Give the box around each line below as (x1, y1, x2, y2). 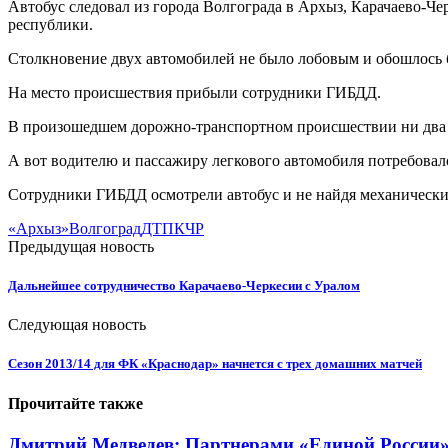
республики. (8, 15, 93, 33)
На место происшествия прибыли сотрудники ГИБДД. (8, 83, 381, 101)
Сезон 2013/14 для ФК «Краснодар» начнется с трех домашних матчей (8, 356, 422, 372)
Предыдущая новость (8, 237, 154, 255)
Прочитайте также (8, 394, 143, 412)
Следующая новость (8, 316, 146, 334)
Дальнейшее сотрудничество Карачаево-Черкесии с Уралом (8, 277, 360, 293)
